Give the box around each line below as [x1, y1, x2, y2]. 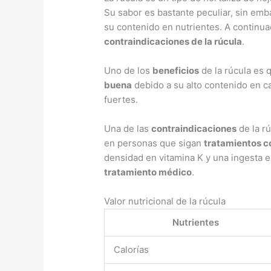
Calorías [114, 243, 149, 255]
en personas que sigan [104, 137, 204, 149]
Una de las [104, 122, 152, 134]
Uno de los [104, 64, 153, 76]
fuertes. [104, 93, 139, 105]
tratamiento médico [104, 166, 192, 178]
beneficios [152, 64, 200, 76]
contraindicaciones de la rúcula [104, 35, 243, 47]
